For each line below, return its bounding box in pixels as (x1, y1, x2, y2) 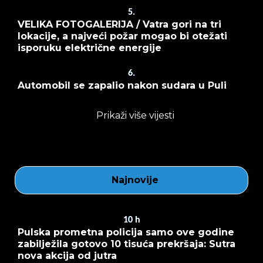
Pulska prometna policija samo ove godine (18, 226, 234, 238)
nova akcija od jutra (18, 249, 117, 261)
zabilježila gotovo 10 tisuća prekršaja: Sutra (18, 238, 235, 249)
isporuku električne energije (18, 42, 161, 53)
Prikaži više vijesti (96, 109, 174, 121)
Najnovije (112, 174, 159, 186)
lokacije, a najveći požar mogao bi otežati (18, 30, 227, 42)
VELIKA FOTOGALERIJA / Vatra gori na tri (18, 18, 221, 30)
